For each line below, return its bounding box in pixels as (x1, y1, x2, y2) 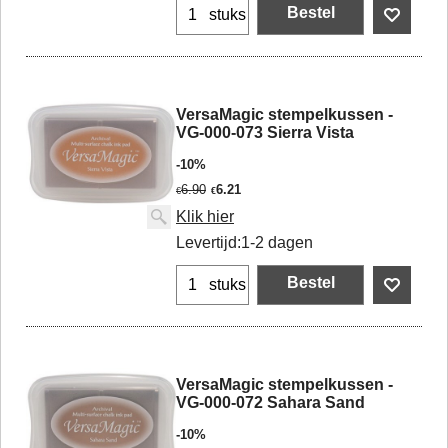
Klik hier (176, 207, 234, 225)
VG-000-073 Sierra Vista (176, 124, 354, 142)
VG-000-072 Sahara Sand (176, 393, 365, 411)
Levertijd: (176, 233, 241, 251)
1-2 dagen (241, 233, 313, 251)
